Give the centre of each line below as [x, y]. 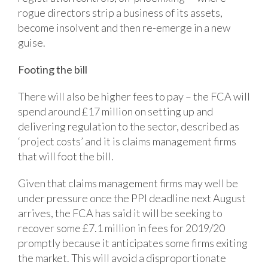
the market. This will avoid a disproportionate [122, 258]
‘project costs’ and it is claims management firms [127, 141]
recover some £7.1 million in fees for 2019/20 [121, 228]
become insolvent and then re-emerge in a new [124, 27]
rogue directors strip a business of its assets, [120, 12]
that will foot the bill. [66, 156]
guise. [32, 42]
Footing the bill [53, 69]
